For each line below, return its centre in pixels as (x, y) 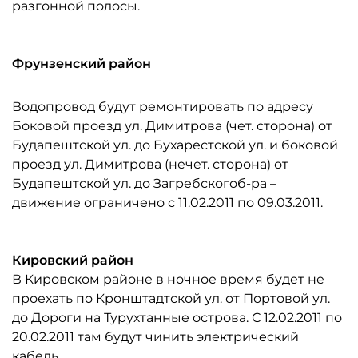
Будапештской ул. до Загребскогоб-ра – (144, 183)
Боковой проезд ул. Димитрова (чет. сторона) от (172, 125)
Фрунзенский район (82, 63)
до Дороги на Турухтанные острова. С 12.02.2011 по (177, 317)
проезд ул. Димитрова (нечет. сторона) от (150, 164)
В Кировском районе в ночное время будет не (168, 279)
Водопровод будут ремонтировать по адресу (163, 106)
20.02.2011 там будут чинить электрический (155, 336)
